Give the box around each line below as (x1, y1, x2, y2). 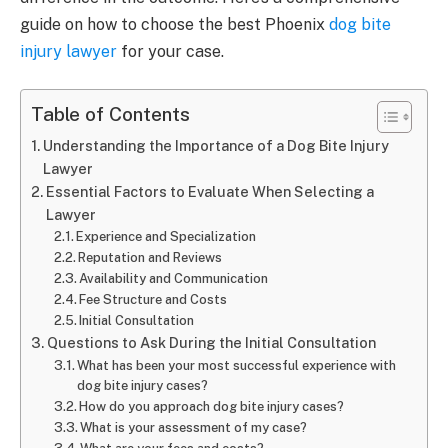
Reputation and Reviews (78, 250, 223, 266)
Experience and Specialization (76, 229, 257, 245)
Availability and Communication (79, 271, 269, 287)
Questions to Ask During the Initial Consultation (46, 334, 376, 352)
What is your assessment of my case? (80, 420, 308, 436)
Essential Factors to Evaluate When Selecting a (45, 183, 374, 201)
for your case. (117, 41, 224, 61)
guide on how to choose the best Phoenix (20, 14, 329, 34)
